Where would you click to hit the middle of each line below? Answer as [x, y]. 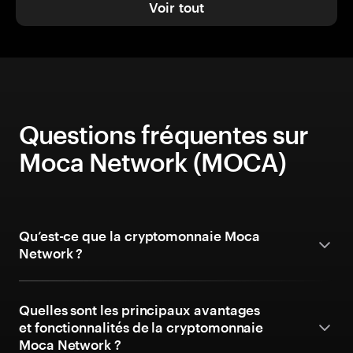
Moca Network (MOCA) [152, 162]
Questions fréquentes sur [163, 134]
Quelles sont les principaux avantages [140, 310]
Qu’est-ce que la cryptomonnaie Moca [139, 236]
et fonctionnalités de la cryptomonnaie [141, 327]
